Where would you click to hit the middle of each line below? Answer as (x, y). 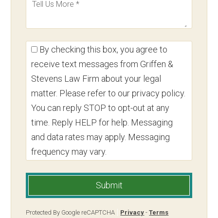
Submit (109, 185)
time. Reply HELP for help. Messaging (102, 122)
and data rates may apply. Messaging (101, 137)
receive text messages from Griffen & (102, 64)
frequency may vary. (69, 151)
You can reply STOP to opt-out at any (100, 108)
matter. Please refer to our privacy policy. (109, 93)
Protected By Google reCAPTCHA (71, 212)
